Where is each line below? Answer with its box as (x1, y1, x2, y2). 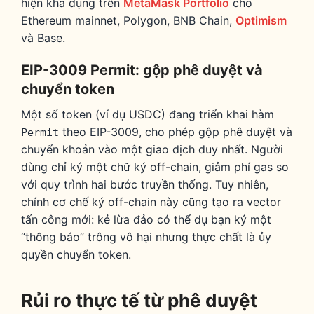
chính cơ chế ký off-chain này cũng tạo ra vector (21, 195, 281, 210)
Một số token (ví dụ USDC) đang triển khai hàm (21, 107, 274, 122)
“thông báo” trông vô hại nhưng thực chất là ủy (21, 230, 271, 245)
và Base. (21, 31, 65, 46)
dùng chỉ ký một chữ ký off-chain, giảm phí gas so (21, 160, 289, 175)
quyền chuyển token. (21, 247, 131, 262)
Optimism (235, 13, 287, 28)
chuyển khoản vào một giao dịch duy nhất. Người (21, 142, 283, 157)
